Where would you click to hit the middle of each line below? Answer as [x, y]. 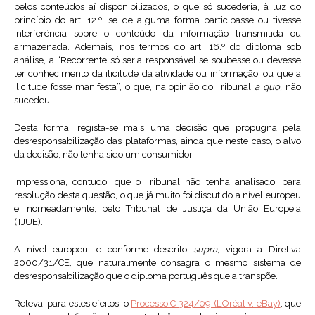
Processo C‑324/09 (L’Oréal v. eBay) [206, 304]
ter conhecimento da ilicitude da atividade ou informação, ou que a [157, 74]
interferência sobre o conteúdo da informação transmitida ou [157, 34]
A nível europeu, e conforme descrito [104, 250]
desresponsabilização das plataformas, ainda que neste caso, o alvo [157, 141]
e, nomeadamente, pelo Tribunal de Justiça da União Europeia [157, 209]
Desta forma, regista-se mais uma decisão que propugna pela [157, 128]
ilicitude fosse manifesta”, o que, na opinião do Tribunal [135, 87]
